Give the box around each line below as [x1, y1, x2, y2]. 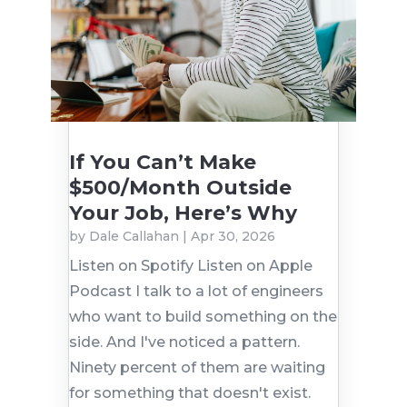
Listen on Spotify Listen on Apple [68, 257, 313, 275]
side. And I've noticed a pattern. [68, 333, 300, 352]
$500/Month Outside [68, 175, 292, 201]
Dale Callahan [88, 228, 179, 245]
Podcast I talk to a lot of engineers [68, 283, 323, 301]
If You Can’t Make [68, 150, 256, 175]
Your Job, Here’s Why [68, 201, 297, 226]
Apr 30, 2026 [190, 228, 275, 245]
